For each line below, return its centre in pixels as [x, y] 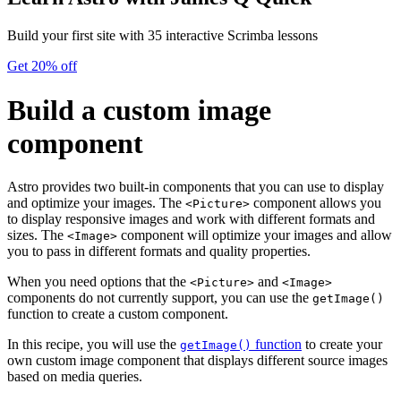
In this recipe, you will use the [94, 345]
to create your [342, 345]
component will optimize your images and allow [255, 235]
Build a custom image [139, 110]
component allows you [316, 203]
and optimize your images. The [96, 203]
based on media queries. [75, 377]
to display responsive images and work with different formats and [191, 219]
